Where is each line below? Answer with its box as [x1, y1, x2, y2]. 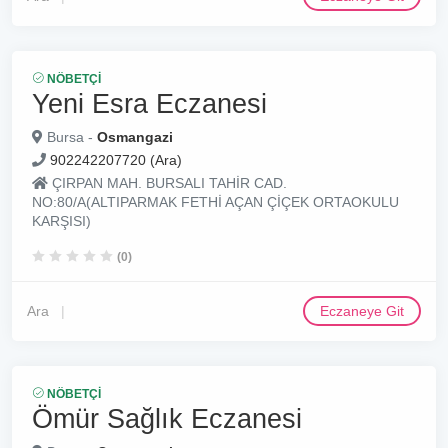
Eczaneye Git [320, 303, 404, 319]
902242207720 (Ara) [50, 152, 182, 168]
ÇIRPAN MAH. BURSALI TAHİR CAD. [48, 175, 287, 191]
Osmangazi [97, 129, 173, 145]
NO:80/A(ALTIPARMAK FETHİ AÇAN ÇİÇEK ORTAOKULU [32, 194, 399, 210]
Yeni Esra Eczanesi [32, 88, 267, 119]
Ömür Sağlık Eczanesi [32, 403, 302, 434]
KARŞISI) [32, 213, 91, 229]
